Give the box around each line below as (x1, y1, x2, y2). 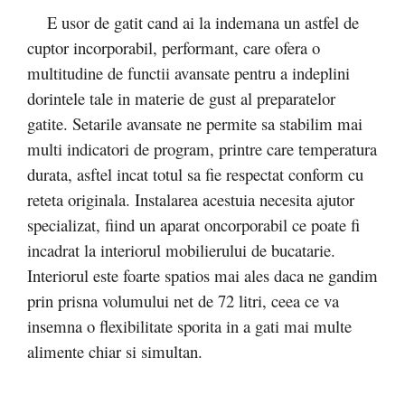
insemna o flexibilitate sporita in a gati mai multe (27, 314, 352, 337)
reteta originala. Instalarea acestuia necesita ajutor (27, 187, 354, 211)
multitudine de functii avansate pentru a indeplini (27, 61, 350, 84)
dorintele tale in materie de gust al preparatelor (27, 86, 335, 109)
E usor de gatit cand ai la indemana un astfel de (27, 10, 359, 33)
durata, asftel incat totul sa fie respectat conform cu (27, 162, 363, 185)
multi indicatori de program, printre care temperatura (27, 137, 377, 160)
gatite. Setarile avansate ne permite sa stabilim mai (27, 111, 363, 135)
